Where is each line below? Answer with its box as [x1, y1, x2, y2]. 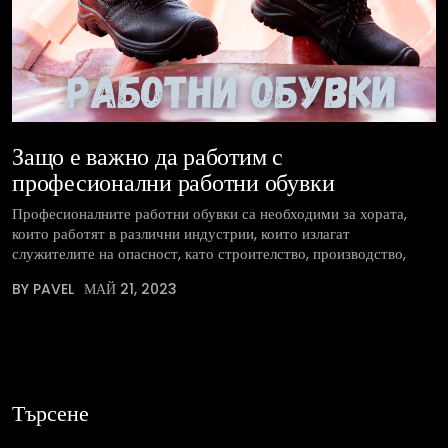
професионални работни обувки [12, 163, 335, 200]
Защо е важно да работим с [12, 137, 284, 174]
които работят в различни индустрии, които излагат [12, 223, 350, 245]
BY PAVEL [12, 279, 74, 300]
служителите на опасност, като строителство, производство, [12, 243, 406, 265]
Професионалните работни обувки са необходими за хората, [12, 203, 407, 225]
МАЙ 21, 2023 [84, 279, 177, 300]
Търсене [12, 395, 89, 429]
